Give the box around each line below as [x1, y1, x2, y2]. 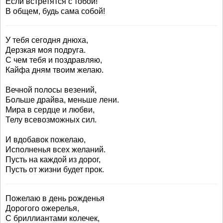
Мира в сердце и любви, [5, 106, 95, 114]
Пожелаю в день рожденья [5, 194, 105, 203]
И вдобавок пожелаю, [5, 135, 86, 144]
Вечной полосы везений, [5, 86, 97, 94]
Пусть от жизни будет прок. [5, 165, 104, 174]
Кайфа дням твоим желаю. [5, 66, 104, 74]
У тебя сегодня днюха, [5, 36, 88, 44]
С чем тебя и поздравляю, [5, 56, 102, 64]
